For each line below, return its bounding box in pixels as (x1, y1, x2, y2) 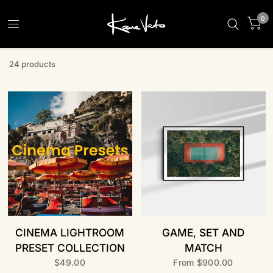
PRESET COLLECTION (15, 241, 125, 254)
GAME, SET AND (162, 226, 244, 239)
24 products (9, 59, 55, 69)
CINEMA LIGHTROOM (15, 226, 124, 239)
